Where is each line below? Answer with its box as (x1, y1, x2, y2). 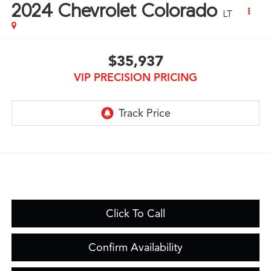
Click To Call (106, 206, 165, 220)
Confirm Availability (88, 240, 183, 254)
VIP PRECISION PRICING (74, 70, 197, 84)
